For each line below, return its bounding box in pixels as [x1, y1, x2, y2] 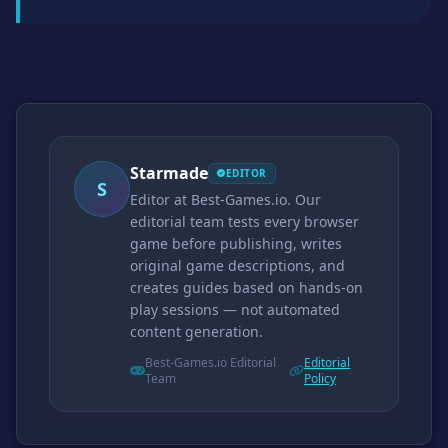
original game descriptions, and [130, 256, 345, 275]
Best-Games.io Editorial [145, 354, 276, 371]
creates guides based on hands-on [130, 278, 363, 297]
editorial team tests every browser [130, 212, 359, 231]
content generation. [130, 322, 263, 341]
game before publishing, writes [130, 234, 342, 253]
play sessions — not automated [130, 300, 340, 319]
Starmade [130, 162, 208, 184]
